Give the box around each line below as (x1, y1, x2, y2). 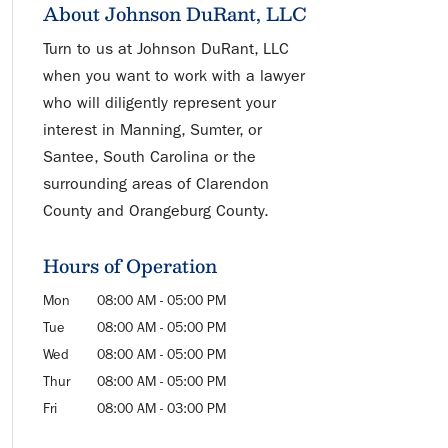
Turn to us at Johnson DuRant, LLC (42, 39, 289, 58)
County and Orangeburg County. (42, 201, 269, 220)
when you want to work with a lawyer (42, 66, 305, 85)
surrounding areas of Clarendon (42, 174, 269, 193)
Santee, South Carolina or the (42, 147, 256, 166)
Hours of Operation (42, 250, 217, 281)
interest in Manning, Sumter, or (42, 120, 262, 139)
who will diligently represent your (42, 93, 276, 112)
